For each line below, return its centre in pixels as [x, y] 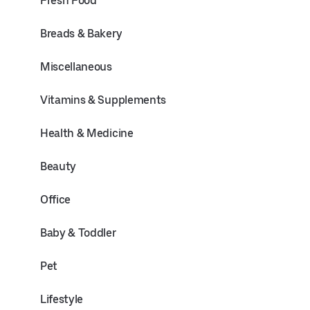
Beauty [58, 166]
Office [56, 200]
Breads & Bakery [81, 34]
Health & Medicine [87, 133]
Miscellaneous [76, 67]
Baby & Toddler [78, 233]
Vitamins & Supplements [103, 100]
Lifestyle [62, 299]
